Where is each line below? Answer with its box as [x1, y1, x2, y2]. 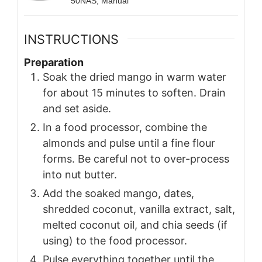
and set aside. [43, 102, 111, 115]
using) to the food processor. [43, 235, 187, 247]
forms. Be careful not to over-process [43, 153, 229, 166]
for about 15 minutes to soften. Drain [43, 87, 226, 99]
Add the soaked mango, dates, [43, 187, 194, 200]
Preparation [24, 56, 84, 69]
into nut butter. [43, 168, 117, 181]
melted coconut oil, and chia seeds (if [43, 219, 227, 232]
